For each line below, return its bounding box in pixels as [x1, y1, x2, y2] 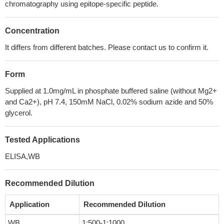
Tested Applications [5, 135, 80, 144]
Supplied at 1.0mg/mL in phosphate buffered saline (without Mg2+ [5, 86, 217, 95]
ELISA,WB [5, 152, 40, 160]
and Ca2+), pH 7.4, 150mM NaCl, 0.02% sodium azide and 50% [5, 97, 213, 106]
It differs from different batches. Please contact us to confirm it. [5, 43, 208, 51]
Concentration [5, 26, 59, 35]
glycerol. [5, 108, 32, 117]
